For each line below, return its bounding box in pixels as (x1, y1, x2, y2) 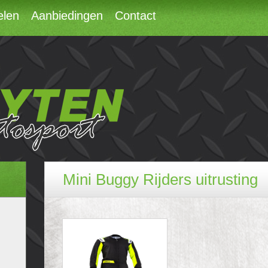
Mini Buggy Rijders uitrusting (63, 170, 258, 188)
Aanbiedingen (31, 9, 103, 22)
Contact (115, 9, 156, 22)
